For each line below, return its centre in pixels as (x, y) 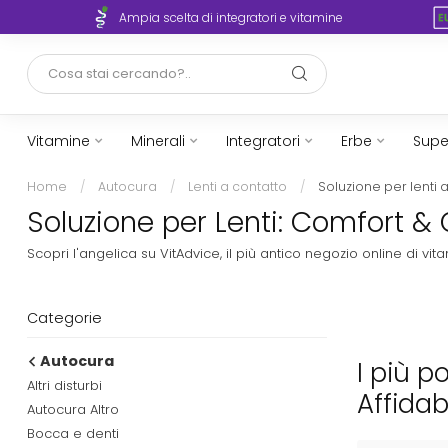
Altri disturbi (64, 385)
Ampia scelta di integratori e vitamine (231, 17)
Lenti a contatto (237, 186)
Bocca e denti (73, 433)
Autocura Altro (73, 409)
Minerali (158, 141)
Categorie (64, 317)
